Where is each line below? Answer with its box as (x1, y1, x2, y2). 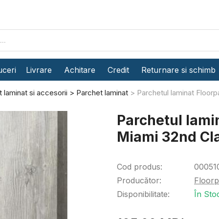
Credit (108, 65, 129, 75)
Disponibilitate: (117, 189, 170, 199)
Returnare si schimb (141, 65, 216, 75)
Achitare (64, 65, 95, 75)
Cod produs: (117, 162, 162, 172)
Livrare (26, 65, 52, 75)
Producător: (117, 175, 161, 185)
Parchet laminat (76, 88, 128, 97)
